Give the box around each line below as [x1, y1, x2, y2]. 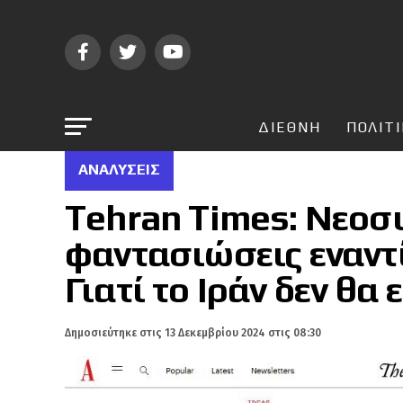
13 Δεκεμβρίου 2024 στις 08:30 [165, 327, 321, 339]
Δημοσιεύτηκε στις [65, 327, 162, 339]
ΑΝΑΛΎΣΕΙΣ [78, 161, 160, 178]
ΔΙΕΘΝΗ [257, 119, 321, 136]
